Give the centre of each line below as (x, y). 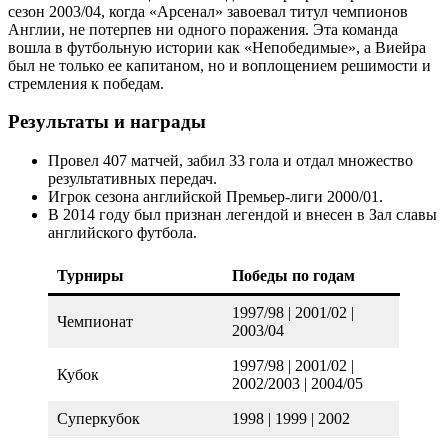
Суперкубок (98, 419)
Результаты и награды (107, 122)
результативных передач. (132, 179)
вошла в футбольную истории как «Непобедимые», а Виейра (217, 47)
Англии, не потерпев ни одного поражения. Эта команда (203, 29)
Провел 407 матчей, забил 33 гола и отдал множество (230, 161)
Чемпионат (95, 322)
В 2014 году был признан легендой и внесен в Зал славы (242, 215)
